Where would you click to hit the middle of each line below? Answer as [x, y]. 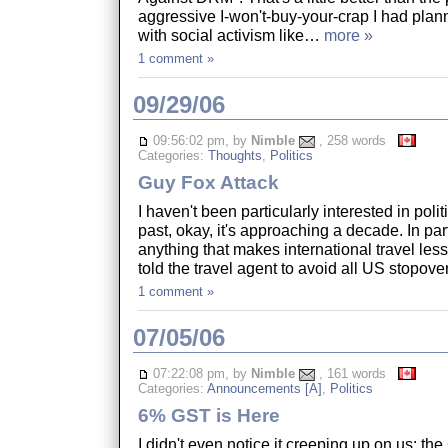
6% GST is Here [208, 415]
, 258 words [356, 140]
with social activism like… [230, 34]
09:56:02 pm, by [199, 140]
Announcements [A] [264, 389]
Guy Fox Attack [208, 182]
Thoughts [234, 156]
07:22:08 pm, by [199, 373]
